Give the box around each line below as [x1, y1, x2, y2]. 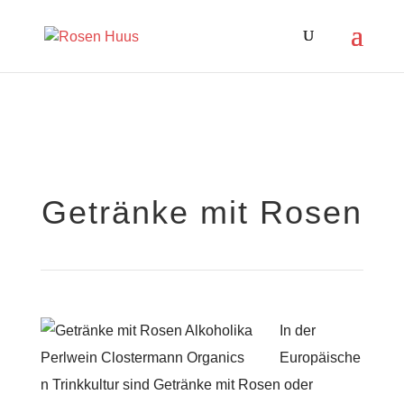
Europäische [279, 350, 361, 365]
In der [279, 323, 316, 338]
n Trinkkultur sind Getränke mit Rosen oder [40, 377, 313, 392]
